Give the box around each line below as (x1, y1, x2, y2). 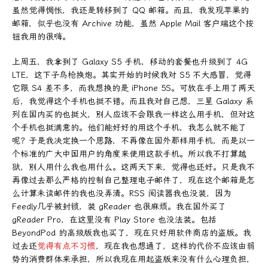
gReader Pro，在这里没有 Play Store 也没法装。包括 (12, 214, 217, 225)
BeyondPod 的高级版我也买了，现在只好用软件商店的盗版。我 (12, 227, 251, 238)
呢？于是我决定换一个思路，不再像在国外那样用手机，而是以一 (12, 135, 255, 146)
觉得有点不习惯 (37, 240, 96, 251)
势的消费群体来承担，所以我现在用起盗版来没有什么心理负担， (12, 254, 255, 264)
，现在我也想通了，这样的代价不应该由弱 (96, 240, 255, 251)
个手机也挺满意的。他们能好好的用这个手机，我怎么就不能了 (12, 122, 246, 133)
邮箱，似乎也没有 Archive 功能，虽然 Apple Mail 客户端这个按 (12, 18, 254, 29)
